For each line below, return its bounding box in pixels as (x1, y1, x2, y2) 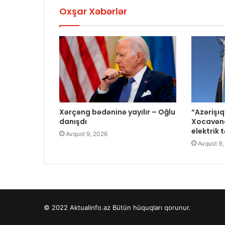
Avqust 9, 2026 (66, 130, 107, 138)
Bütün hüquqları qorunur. (110, 203, 191, 211)
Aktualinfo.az (70, 203, 110, 211)
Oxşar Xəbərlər (59, 5, 127, 18)
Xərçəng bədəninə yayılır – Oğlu (59, 106, 175, 117)
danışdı (59, 116, 87, 127)
